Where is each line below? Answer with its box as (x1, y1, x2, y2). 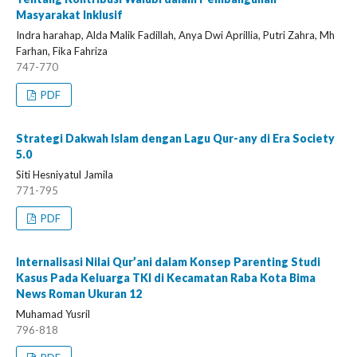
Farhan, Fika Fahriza (16, 45, 108, 57)
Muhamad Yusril (16, 308, 90, 320)
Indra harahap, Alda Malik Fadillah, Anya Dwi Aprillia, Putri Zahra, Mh (16, 29, 335, 41)
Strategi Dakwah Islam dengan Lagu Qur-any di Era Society (16, 131, 335, 145)
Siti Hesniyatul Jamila (16, 168, 113, 181)
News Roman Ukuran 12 (16, 287, 142, 300)
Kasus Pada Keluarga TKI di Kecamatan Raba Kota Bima (16, 271, 316, 284)
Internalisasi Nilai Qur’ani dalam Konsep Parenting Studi (16, 255, 320, 269)
